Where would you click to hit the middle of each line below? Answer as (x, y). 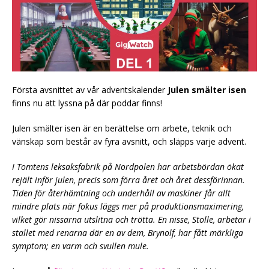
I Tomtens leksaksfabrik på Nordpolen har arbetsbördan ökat (128, 166)
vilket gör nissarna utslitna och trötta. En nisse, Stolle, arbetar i (131, 219)
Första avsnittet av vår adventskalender (90, 89)
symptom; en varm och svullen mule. (80, 246)
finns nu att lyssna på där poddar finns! (88, 103)
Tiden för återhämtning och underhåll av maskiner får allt (121, 193)
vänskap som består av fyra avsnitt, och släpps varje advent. (129, 141)
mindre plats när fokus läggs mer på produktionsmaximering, (128, 206)
